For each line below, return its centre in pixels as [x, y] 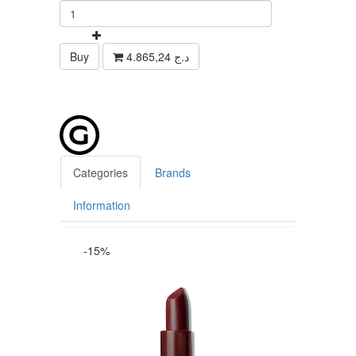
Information [102, 205]
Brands [173, 172]
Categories [101, 172]
